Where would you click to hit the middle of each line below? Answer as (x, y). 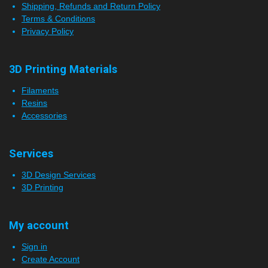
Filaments (40, 91)
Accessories (44, 116)
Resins (34, 103)
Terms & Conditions (58, 19)
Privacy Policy (48, 31)
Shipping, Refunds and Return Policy (91, 6)
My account (39, 226)
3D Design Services (59, 175)
